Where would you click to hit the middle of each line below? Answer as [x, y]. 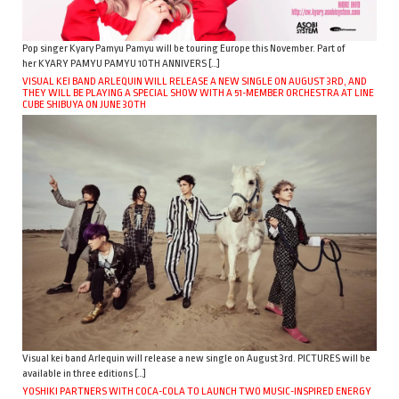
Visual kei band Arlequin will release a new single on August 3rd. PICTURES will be [196, 358]
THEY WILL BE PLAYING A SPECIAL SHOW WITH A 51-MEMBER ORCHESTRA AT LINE [198, 92]
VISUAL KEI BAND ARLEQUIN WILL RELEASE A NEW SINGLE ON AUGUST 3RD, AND [195, 81]
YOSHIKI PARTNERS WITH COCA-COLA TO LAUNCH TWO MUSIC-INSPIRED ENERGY [197, 391]
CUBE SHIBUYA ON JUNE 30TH [84, 104]
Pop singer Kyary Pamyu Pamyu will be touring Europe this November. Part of [184, 48]
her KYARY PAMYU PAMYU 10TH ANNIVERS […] [121, 63]
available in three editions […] [84, 373]
